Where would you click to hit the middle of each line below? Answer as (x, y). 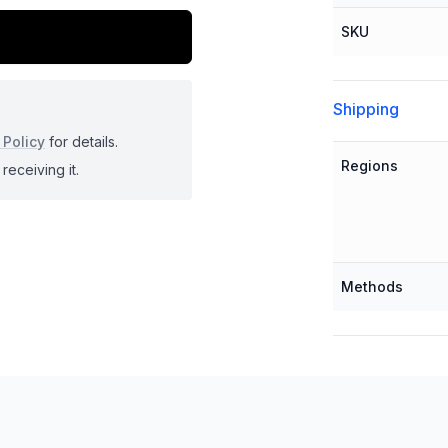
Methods (371, 286)
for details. (81, 141)
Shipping (365, 109)
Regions (369, 165)
